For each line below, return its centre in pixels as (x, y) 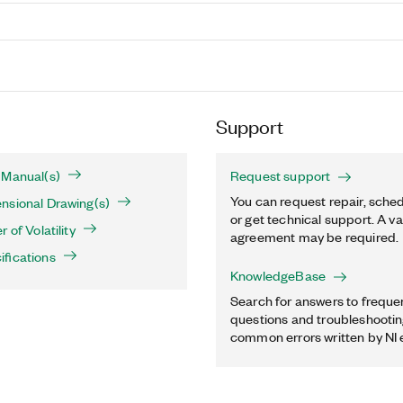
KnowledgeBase (278, 275)
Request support (281, 175)
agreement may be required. (315, 237)
